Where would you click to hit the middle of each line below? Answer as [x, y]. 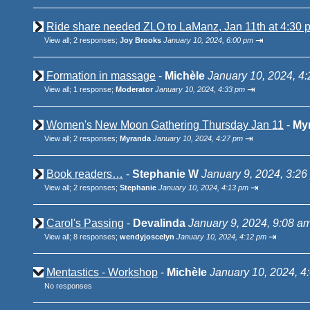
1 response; [94, 89]
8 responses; [97, 237]
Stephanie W [165, 174]
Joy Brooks [140, 40]
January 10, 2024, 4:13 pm [203, 188]
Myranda [136, 138]
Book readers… [85, 174]
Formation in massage [101, 76]
